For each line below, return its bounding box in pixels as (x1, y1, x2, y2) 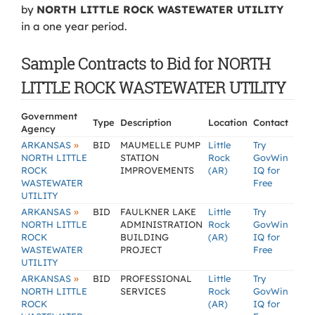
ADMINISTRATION (120, 219, 202, 230)
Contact (253, 117, 288, 128)
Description (120, 117, 172, 128)
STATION (120, 152, 159, 163)
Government (21, 110, 77, 122)
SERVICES (120, 285, 166, 297)
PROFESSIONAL (120, 273, 192, 284)
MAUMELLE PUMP (120, 139, 200, 150)
